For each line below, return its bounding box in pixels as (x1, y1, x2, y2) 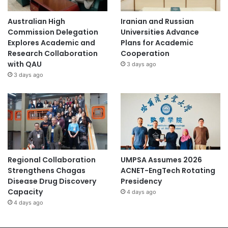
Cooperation (120, 48, 169, 59)
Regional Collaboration (8, 155, 96, 165)
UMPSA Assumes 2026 (120, 155, 202, 165)
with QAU (8, 59, 42, 70)
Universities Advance (120, 27, 199, 38)
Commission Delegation (8, 27, 98, 38)
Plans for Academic (120, 38, 193, 48)
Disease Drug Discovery (8, 176, 96, 187)
